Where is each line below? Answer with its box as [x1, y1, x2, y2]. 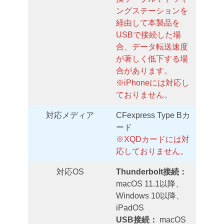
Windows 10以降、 [116, 191, 184, 200]
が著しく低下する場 [116, 54, 188, 63]
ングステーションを [116, 6, 188, 15]
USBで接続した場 [116, 30, 181, 39]
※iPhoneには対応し [116, 78, 189, 87]
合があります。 [116, 66, 172, 75]
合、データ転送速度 [116, 42, 188, 51]
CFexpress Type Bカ [116, 110, 190, 119]
